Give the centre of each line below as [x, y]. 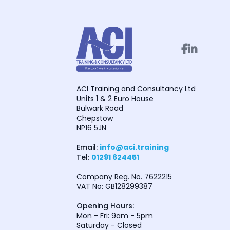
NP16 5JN [92, 128]
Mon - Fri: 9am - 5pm [115, 216]
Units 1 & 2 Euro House [115, 99]
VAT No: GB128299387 [115, 187]
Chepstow [95, 118]
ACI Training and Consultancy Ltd [136, 89]
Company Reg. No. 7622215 [124, 177]
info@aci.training [135, 148]
